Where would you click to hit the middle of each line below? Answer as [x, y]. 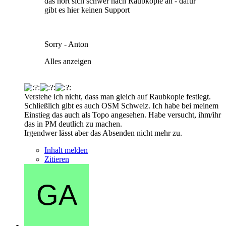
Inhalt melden [66, 150]
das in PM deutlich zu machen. [73, 124]
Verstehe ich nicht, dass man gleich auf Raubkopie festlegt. [118, 96]
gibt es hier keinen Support [87, 10]
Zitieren [57, 159]
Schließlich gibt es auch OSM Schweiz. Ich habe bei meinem [121, 105]
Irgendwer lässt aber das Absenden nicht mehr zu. [103, 133]
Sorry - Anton [66, 44]
